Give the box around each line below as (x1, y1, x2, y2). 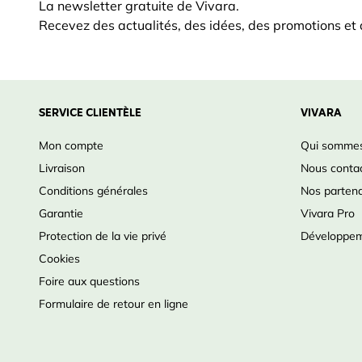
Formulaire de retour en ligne (39, 297, 188, 311)
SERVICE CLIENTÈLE (39, 103, 141, 124)
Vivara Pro (301, 206, 355, 221)
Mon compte (39, 138, 103, 153)
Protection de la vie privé (39, 229, 166, 243)
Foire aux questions (39, 274, 140, 288)
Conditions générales (39, 183, 148, 198)
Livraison (39, 161, 85, 175)
